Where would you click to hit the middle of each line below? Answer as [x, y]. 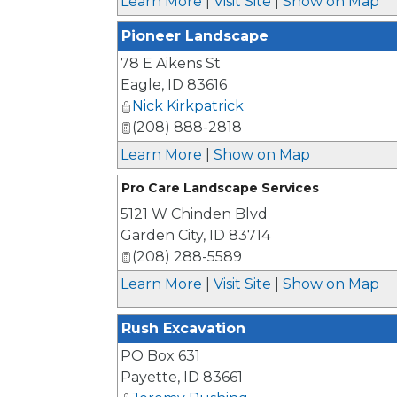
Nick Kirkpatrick [188, 106]
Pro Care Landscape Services [220, 188]
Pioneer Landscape [195, 36]
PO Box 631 [160, 356]
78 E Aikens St [171, 63]
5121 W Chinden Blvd [194, 214]
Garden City [162, 235]
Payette [149, 377]
